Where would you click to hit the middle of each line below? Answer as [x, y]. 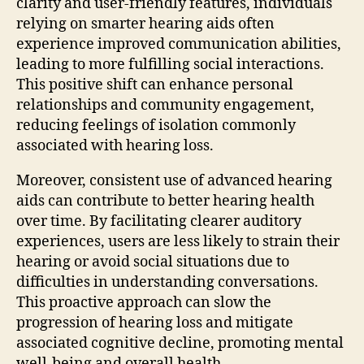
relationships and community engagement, [165, 105]
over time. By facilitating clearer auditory [159, 221]
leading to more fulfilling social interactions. [170, 64]
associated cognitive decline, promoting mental [180, 343]
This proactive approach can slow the [144, 302]
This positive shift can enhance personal [155, 84]
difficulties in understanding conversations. [167, 282]
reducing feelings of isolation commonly [156, 125]
